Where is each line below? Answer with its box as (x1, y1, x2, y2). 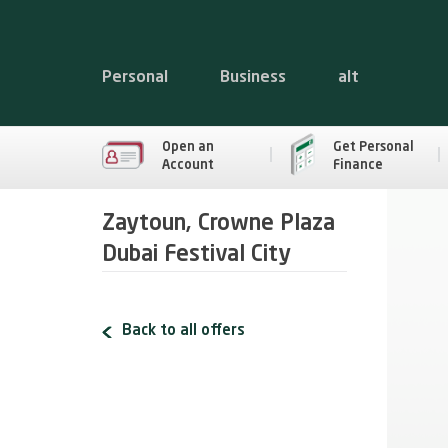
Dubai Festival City (102, 244, 291, 266)
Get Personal (332, 140, 414, 154)
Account (162, 158, 214, 172)
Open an (162, 140, 214, 154)
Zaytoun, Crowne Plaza (102, 213, 335, 235)
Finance (332, 158, 383, 172)
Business (220, 70, 286, 86)
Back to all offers (122, 324, 245, 339)
